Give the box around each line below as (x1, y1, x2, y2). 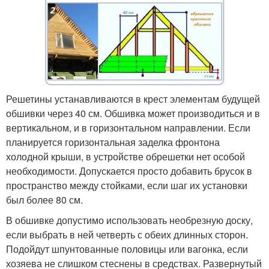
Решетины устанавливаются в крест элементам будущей (6, 92, 260, 106)
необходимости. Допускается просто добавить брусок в (6, 164, 252, 178)
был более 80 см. (6, 193, 83, 207)
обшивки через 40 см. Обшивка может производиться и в (6, 106, 260, 121)
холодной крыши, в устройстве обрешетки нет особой (6, 150, 245, 164)
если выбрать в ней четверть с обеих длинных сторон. (6, 228, 248, 242)
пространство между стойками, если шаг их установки (6, 178, 247, 193)
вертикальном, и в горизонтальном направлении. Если (6, 121, 250, 135)
